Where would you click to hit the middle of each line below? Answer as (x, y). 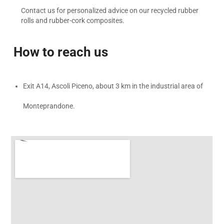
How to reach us (61, 52)
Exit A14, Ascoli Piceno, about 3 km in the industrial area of (113, 86)
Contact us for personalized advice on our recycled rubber (110, 10)
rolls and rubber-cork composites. (73, 20)
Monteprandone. (49, 106)
